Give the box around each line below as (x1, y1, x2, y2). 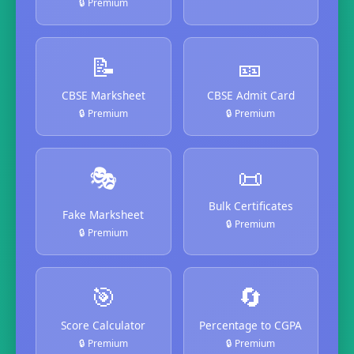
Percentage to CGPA (199, 317, 303, 333)
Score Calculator (61, 317, 146, 333)
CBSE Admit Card (206, 87, 295, 103)
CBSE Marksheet (61, 87, 145, 103)
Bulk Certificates (208, 198, 293, 213)
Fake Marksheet (62, 206, 145, 222)
